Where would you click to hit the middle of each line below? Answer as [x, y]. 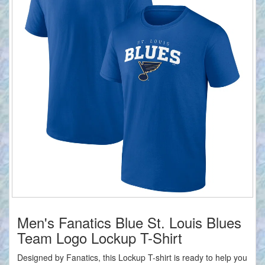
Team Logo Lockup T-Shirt [100, 238]
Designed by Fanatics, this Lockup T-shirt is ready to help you [132, 258]
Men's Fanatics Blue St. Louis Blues [129, 222]
